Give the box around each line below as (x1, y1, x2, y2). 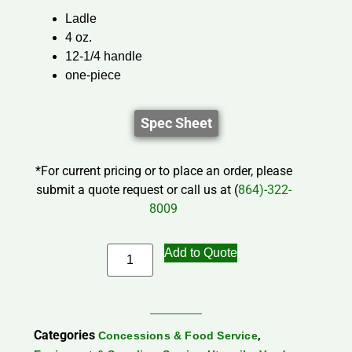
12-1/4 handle (64, 49, 142, 64)
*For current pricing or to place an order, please (35, 163, 292, 179)
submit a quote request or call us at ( (35, 182, 238, 198)
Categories (33, 328, 95, 343)
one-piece (64, 68, 121, 82)
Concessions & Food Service (97, 329, 258, 343)
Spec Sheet (140, 115, 212, 132)
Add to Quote (163, 246, 237, 260)
